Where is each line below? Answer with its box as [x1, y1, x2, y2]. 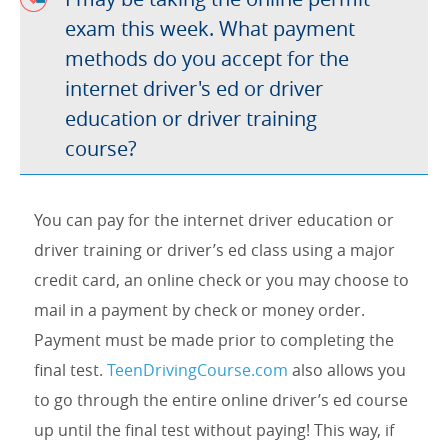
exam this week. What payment [65, 14, 355, 42]
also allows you [288, 358, 406, 381]
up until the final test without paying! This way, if [34, 418, 394, 441]
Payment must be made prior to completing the [34, 328, 394, 351]
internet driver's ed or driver [65, 74, 323, 102]
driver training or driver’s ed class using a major [34, 238, 395, 261]
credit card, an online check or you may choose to [34, 268, 409, 291]
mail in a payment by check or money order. [34, 298, 365, 321]
